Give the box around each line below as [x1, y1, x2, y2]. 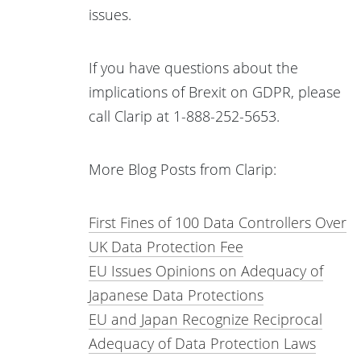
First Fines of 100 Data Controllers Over [89, 212, 346, 232]
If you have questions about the [89, 57, 298, 77]
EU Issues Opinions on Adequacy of [89, 260, 323, 280]
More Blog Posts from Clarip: [89, 159, 276, 179]
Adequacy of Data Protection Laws [89, 333, 316, 353]
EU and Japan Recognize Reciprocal [89, 309, 322, 329]
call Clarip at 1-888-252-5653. [89, 106, 280, 126]
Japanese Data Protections [89, 284, 263, 305]
